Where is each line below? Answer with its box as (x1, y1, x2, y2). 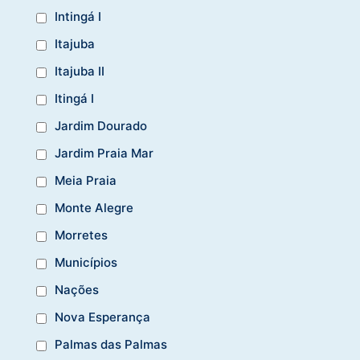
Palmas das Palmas (55, 336, 167, 352)
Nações (55, 281, 99, 297)
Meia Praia (55, 172, 117, 188)
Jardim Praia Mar (55, 145, 153, 161)
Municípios (55, 254, 117, 270)
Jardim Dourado (55, 117, 147, 133)
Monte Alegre (55, 199, 133, 215)
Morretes (55, 227, 108, 243)
